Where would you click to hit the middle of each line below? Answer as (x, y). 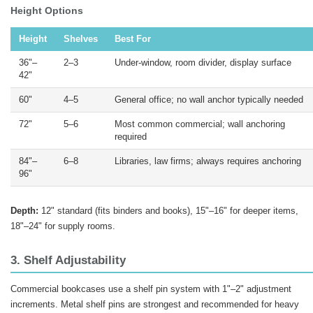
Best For (133, 39)
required (131, 137)
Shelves (81, 39)
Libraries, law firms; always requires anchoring (208, 161)
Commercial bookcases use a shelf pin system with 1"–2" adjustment (151, 289)
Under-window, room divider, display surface (203, 63)
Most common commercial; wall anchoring (200, 124)
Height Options (47, 10)
